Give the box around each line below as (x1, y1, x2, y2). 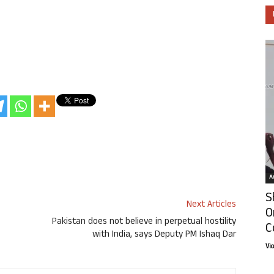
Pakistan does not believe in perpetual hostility (52, 215, 236, 231)
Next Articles (187, 198, 236, 213)
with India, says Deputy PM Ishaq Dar (92, 228, 236, 243)
